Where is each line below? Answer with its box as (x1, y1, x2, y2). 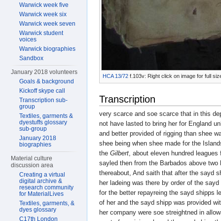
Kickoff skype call (19, 87, 66, 94)
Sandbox (19, 55, 44, 62)
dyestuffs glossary (19, 119, 68, 126)
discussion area (11, 162, 54, 169)
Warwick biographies (19, 45, 76, 52)
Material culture (11, 155, 53, 162)
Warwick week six (19, 11, 67, 18)
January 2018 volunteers (11, 69, 78, 75)
